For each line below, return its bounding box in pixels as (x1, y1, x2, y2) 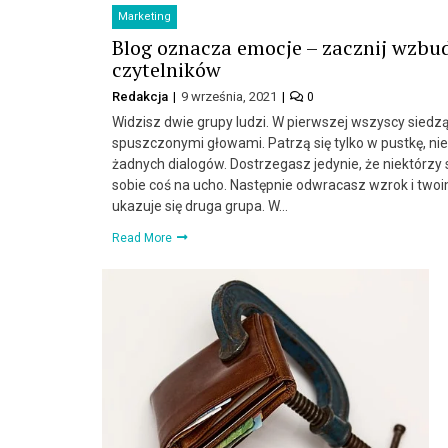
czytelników (112, 55, 221, 83)
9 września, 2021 (181, 88, 280, 104)
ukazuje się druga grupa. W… (112, 197, 288, 214)
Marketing (118, 9, 171, 23)
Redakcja (112, 88, 171, 104)
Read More (112, 230, 175, 245)
